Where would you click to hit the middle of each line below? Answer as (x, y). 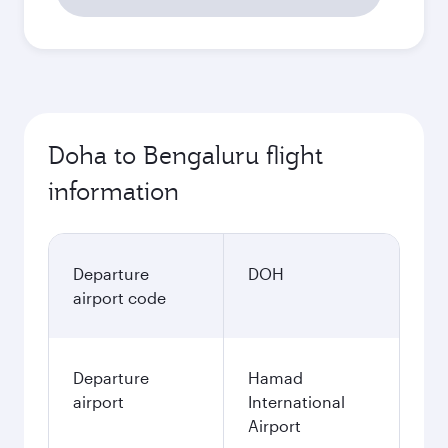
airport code (119, 297)
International (296, 401)
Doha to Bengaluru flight (185, 155)
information (113, 191)
